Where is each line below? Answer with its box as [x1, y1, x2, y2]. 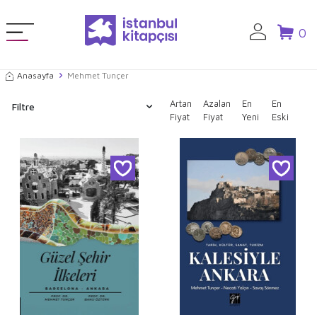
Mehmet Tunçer [67, 70, 129, 81]
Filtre [12, 100, 35, 113]
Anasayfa [17, 70, 54, 81]
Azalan [203, 97, 231, 109]
